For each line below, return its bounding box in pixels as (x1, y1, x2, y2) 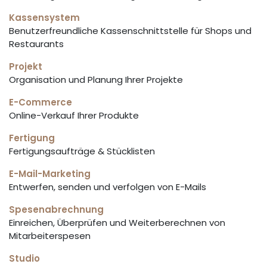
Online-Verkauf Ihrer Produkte (9, 109, 139, 122)
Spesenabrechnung (9, 203, 104, 216)
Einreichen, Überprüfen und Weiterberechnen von (9, 216, 225, 229)
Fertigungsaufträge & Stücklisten (9, 145, 155, 157)
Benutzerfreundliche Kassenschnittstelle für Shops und (9, 24, 252, 37)
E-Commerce (9, 96, 72, 108)
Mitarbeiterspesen (9, 229, 91, 242)
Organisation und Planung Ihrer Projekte (9, 73, 183, 86)
